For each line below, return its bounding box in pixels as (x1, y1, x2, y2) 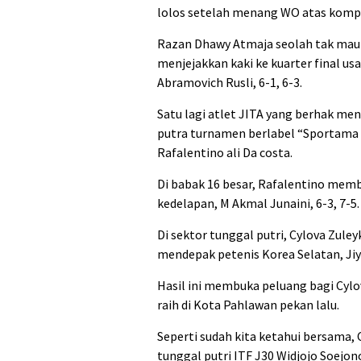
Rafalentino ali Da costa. (157, 144, 293, 161)
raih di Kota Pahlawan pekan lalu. (157, 297, 339, 313)
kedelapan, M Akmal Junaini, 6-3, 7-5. (157, 195, 359, 212)
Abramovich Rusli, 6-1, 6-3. (157, 74, 302, 91)
